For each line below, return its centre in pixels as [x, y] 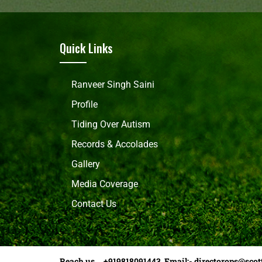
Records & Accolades [115, 144]
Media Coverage [105, 184]
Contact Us [94, 204]
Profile [85, 105]
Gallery [86, 164]
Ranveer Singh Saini [113, 85]
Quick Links [86, 48]
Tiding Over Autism [111, 125]
